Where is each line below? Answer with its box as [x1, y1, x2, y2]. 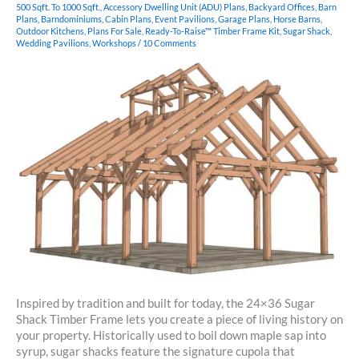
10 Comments [143, 37, 196, 48]
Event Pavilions [155, 13, 215, 24]
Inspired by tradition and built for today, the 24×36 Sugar [16, 296, 315, 311]
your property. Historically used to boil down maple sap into [16, 329, 326, 343]
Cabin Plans [105, 13, 151, 24]
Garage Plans [218, 13, 270, 24]
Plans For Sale [87, 25, 142, 36]
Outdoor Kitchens [16, 25, 84, 36]
